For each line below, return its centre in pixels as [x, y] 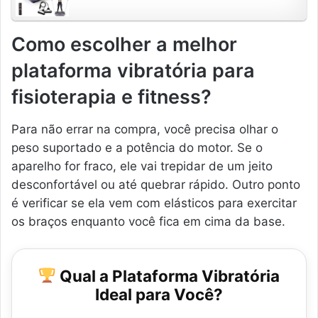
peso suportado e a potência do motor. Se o [137, 147]
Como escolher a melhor [124, 45]
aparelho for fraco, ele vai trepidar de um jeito [142, 166]
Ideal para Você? [159, 294]
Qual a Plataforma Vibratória [168, 275]
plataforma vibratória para [133, 71]
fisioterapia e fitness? [111, 97]
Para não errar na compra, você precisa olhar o [145, 129]
